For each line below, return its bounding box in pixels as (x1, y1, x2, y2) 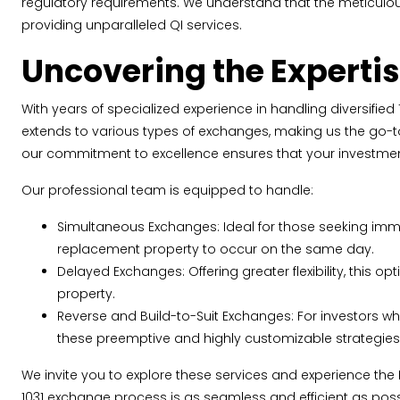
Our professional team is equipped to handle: (21, 181, 313, 199)
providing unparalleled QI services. (21, 16, 242, 34)
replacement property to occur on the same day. (57, 240, 374, 258)
